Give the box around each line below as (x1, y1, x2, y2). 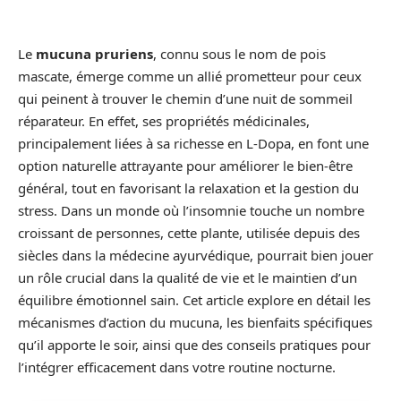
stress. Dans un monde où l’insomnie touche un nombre (18, 201, 364, 219)
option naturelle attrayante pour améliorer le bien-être (18, 157, 353, 175)
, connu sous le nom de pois (153, 45, 326, 63)
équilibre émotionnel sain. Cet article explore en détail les (18, 291, 371, 309)
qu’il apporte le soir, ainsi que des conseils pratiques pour (18, 336, 371, 354)
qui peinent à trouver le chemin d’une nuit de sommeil (18, 90, 353, 107)
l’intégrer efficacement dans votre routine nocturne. (18, 358, 336, 376)
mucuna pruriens (36, 45, 153, 63)
